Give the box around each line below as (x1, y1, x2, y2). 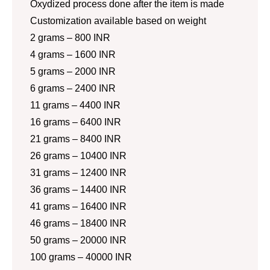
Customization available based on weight (30, 15, 206, 26)
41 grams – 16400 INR (30, 201, 127, 212)
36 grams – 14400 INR (30, 184, 127, 195)
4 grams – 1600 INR (30, 49, 116, 60)
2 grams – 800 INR (30, 32, 110, 43)
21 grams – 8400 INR (30, 133, 121, 144)
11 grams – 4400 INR (30, 99, 121, 110)
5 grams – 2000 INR (30, 66, 116, 77)
